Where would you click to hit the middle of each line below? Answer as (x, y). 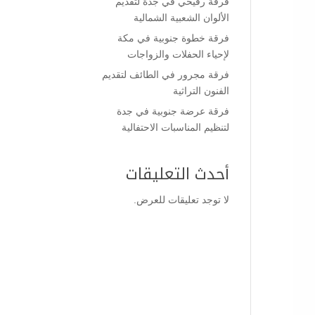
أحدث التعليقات (178, 174)
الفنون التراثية (201, 91)
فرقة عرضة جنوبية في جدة (173, 111)
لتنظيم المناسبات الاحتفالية (175, 127)
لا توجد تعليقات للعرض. (181, 200)
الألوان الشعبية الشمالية (181, 18)
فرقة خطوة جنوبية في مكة (173, 38)
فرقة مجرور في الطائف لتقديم (166, 75)
